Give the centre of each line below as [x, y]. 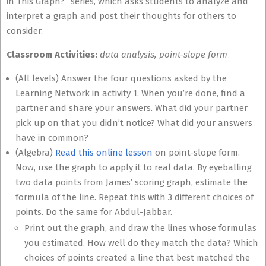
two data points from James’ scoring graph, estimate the [132, 182]
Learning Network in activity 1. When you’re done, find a [130, 93]
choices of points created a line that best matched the [137, 258]
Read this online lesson [104, 153]
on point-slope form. [196, 153]
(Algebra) [35, 153]
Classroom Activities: [53, 55]
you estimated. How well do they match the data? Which [141, 243]
